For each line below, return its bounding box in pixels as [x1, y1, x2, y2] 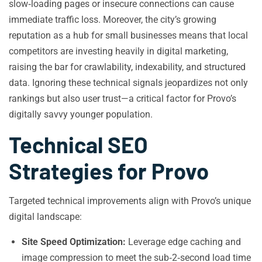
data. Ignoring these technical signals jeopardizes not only [9, 77, 248, 88]
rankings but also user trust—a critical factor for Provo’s [9, 93, 236, 104]
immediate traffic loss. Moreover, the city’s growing [9, 14, 216, 25]
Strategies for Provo [9, 157, 209, 184]
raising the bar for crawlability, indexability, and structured [9, 61, 246, 73]
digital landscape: [9, 211, 82, 222]
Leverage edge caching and [126, 236, 241, 247]
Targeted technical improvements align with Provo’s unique [9, 195, 251, 206]
